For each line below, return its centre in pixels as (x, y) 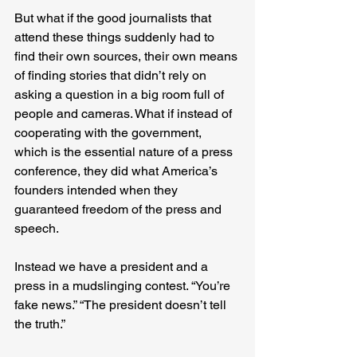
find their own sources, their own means (127, 57)
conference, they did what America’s (118, 171)
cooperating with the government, (110, 133)
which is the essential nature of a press (125, 152)
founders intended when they (98, 190)
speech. (37, 229)
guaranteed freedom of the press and (120, 210)
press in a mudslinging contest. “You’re (124, 286)
